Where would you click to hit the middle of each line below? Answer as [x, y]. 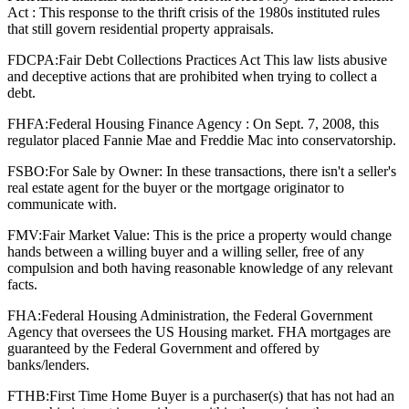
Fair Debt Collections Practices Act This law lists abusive [223, 60]
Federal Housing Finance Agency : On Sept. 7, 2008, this [214, 124]
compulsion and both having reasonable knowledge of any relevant [200, 268]
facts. [22, 285]
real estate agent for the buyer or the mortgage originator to [176, 188]
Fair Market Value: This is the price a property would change [217, 236]
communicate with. [62, 204]
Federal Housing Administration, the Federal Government [207, 316]
